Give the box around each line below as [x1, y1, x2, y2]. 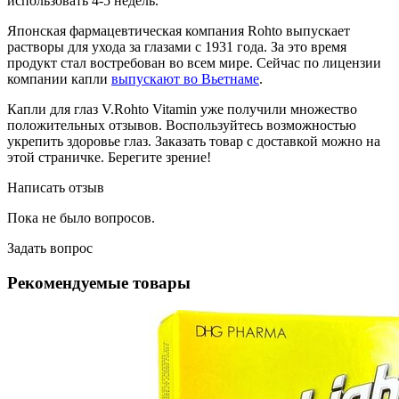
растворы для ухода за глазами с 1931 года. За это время [7, 39, 346, 55]
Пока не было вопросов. [7, 210, 155, 226]
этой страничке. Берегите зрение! [7, 150, 211, 166]
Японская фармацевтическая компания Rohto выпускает [7, 23, 350, 39]
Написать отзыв [7, 180, 104, 196]
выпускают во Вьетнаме [111, 71, 259, 87]
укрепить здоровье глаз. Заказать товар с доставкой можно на [7, 134, 380, 150]
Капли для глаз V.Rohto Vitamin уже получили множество [7, 102, 357, 118]
